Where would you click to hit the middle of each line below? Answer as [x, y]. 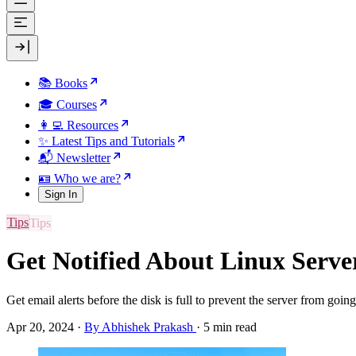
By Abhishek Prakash [140, 327]
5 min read [230, 327]
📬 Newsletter [74, 158]
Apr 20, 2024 [40, 327]
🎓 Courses [68, 104]
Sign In [61, 194]
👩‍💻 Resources [78, 125]
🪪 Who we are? [79, 178]
